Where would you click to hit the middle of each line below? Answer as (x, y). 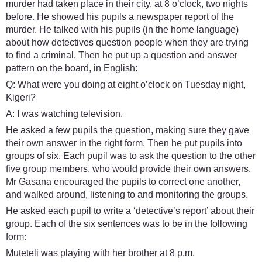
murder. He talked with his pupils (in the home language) (122, 29)
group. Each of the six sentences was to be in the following (127, 223)
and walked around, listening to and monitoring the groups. (127, 194)
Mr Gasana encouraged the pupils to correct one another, (123, 181)
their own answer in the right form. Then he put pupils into (124, 143)
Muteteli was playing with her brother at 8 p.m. (100, 253)
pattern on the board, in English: (72, 68)
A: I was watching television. (64, 113)
